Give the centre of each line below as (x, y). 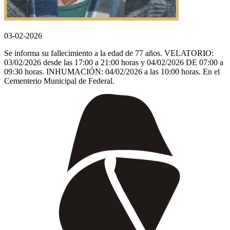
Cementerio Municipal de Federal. (59, 81)
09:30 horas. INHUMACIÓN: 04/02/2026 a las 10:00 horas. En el (112, 72)
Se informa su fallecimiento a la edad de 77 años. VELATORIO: (109, 53)
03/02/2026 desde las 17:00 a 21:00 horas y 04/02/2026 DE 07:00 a (114, 63)
